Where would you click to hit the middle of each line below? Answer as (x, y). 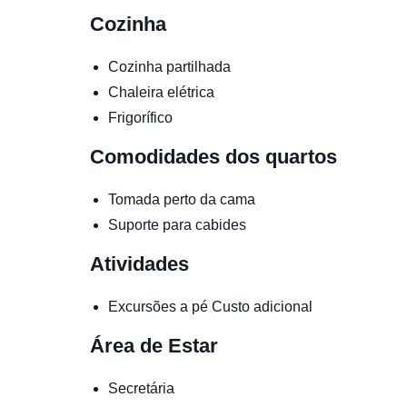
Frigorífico (140, 117)
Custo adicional (262, 306)
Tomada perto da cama (182, 199)
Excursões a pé (160, 306)
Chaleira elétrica (161, 92)
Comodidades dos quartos (213, 156)
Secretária (141, 388)
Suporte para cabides (177, 224)
